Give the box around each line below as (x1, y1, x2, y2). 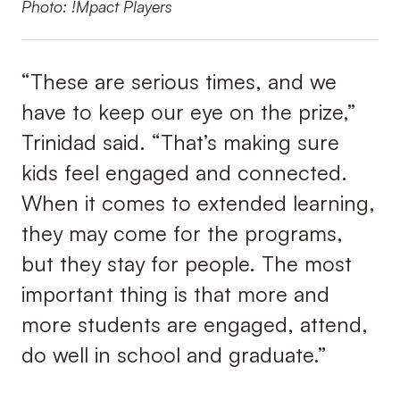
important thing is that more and (21, 279, 329, 307)
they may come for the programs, (21, 219, 343, 246)
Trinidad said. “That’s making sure (21, 128, 339, 155)
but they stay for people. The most (21, 249, 352, 277)
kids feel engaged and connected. (21, 158, 347, 186)
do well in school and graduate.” (21, 340, 326, 368)
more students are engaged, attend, (21, 310, 368, 337)
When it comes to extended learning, (21, 188, 375, 216)
